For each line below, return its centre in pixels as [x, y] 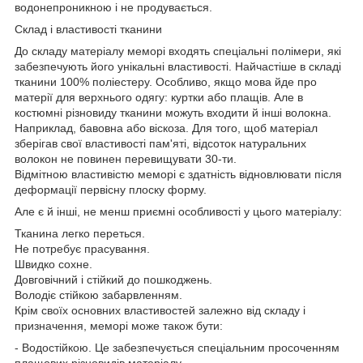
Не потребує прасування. [82, 249]
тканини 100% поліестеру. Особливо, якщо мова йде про [166, 82]
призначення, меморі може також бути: [119, 326]
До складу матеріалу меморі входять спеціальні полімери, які [178, 51]
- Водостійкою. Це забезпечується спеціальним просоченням [177, 348]
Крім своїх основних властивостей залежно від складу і [160, 311]
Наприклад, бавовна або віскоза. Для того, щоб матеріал [166, 128]
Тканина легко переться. [80, 234]
